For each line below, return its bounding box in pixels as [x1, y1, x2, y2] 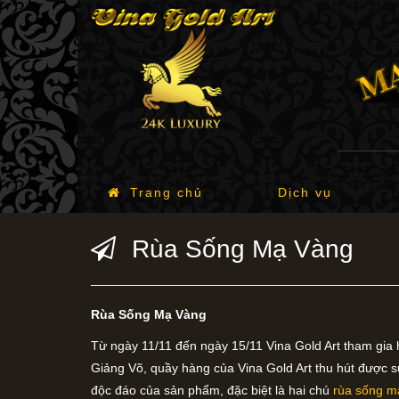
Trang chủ [129, 185, 203, 199]
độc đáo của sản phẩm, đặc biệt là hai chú [91, 383, 333, 397]
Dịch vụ [277, 185, 332, 199]
